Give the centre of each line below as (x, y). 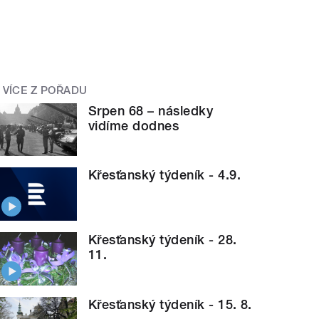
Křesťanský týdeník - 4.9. (165, 175)
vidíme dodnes (134, 125)
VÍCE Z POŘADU (45, 91)
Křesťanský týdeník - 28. (163, 240)
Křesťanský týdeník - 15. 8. (170, 304)
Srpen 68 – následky (151, 110)
